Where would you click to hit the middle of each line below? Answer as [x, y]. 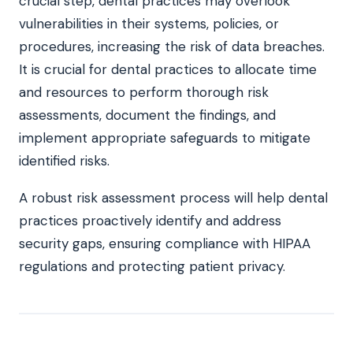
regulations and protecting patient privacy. [152, 266]
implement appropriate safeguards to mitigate [165, 137]
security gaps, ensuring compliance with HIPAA [165, 243]
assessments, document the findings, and [147, 115]
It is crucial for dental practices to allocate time [168, 69]
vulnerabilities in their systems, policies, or [149, 23]
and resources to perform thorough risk [144, 92]
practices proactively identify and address [150, 220]
